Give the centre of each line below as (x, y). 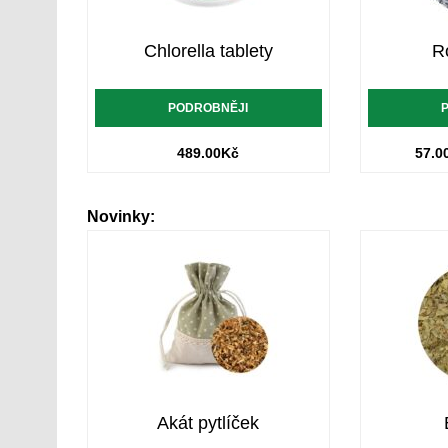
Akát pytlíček (208, 422)
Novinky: (121, 216)
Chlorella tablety (208, 50)
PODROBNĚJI (208, 107)
